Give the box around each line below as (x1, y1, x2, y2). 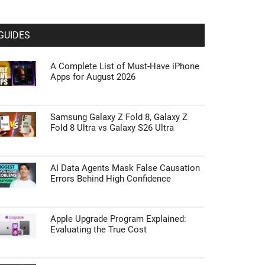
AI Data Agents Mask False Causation (50, 163, 200, 173)
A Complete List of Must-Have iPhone (50, 61, 199, 72)
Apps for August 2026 (50, 72, 135, 82)
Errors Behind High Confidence (50, 173, 171, 184)
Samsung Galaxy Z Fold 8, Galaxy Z (50, 112, 188, 122)
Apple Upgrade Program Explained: (50, 214, 186, 224)
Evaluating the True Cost (50, 224, 147, 235)
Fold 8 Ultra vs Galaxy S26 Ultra (50, 122, 174, 133)
